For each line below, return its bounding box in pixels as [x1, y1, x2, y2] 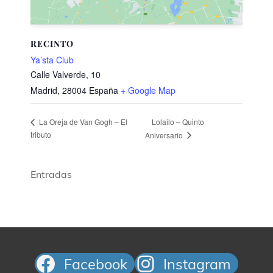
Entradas [30, 168, 72, 181]
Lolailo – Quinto [152, 116, 205, 127]
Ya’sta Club [30, 54, 74, 66]
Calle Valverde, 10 [30, 68, 101, 81]
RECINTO [30, 38, 74, 50]
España [89, 84, 118, 97]
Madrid [30, 84, 57, 97]
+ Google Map [121, 84, 175, 97]
